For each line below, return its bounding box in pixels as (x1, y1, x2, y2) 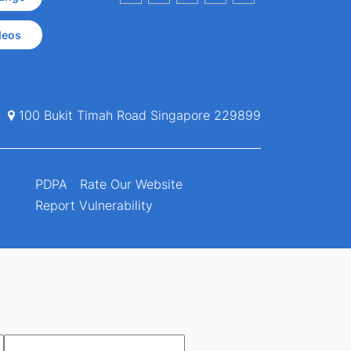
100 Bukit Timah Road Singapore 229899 (14, 107, 261, 123)
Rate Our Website (80, 176, 183, 193)
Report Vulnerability (35, 197, 154, 214)
